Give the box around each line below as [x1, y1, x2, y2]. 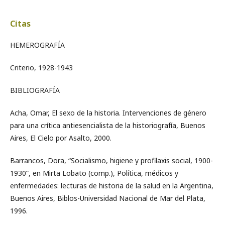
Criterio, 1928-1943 [10, 62, 73, 72]
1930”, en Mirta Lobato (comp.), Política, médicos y [10, 168, 178, 178]
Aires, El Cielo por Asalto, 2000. [10, 133, 111, 143]
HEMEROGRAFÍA [10, 40, 65, 50]
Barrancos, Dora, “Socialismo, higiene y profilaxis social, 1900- [10, 155, 213, 165]
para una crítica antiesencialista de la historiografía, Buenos [10, 120, 205, 130]
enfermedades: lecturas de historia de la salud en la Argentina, [10, 180, 213, 190]
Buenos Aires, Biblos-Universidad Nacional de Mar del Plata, [10, 193, 205, 203]
